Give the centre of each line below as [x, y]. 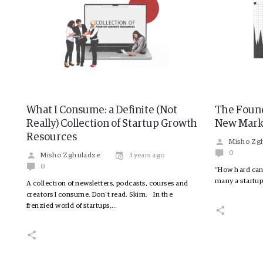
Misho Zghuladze [70, 156]
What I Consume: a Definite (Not [102, 111]
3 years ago [147, 156]
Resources [52, 138]
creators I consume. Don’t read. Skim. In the [100, 195]
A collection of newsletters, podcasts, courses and [107, 184]
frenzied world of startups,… [72, 206]
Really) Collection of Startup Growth [112, 124]
